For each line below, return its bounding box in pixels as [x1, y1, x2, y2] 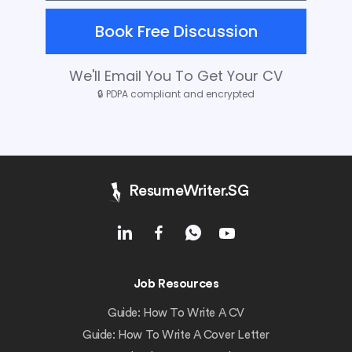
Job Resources [133, 277, 219, 290]
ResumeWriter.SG [128, 183, 249, 200]
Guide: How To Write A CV [108, 306, 244, 319]
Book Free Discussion [94, 20, 258, 42]
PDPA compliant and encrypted [106, 86, 255, 101]
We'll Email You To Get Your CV [69, 65, 283, 86]
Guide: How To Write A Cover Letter [82, 328, 269, 341]
